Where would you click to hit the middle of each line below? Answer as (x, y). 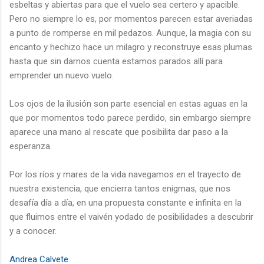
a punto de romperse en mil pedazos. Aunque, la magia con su (130, 33)
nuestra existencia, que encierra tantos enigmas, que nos (120, 188)
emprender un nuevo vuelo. (62, 75)
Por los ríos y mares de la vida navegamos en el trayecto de (125, 174)
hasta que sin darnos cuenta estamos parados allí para (116, 61)
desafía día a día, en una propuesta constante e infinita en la (126, 202)
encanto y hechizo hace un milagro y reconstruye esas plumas (131, 47)
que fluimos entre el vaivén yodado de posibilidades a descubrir (131, 217)
